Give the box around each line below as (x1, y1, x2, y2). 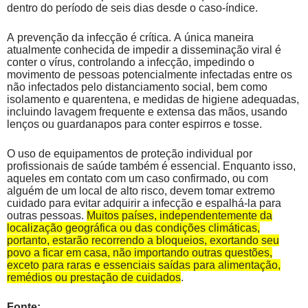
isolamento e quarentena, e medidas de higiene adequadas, (7, 93, 299, 105)
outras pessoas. (7, 209, 87, 221)
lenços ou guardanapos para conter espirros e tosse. (7, 118, 262, 130)
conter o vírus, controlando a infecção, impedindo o (7, 56, 254, 68)
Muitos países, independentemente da (87, 209, 272, 221)
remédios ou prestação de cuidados (7, 271, 181, 283)
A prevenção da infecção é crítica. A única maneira (7, 31, 254, 43)
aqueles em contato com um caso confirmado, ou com (7, 172, 268, 184)
